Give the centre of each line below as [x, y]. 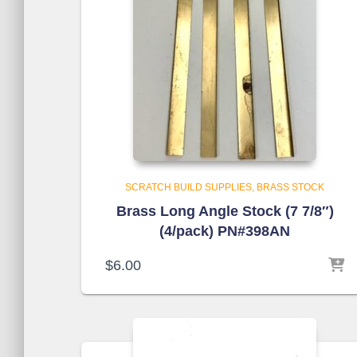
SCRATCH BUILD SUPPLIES [188, 187]
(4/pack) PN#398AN [225, 231]
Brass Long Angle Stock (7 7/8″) [225, 211]
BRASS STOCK [290, 187]
